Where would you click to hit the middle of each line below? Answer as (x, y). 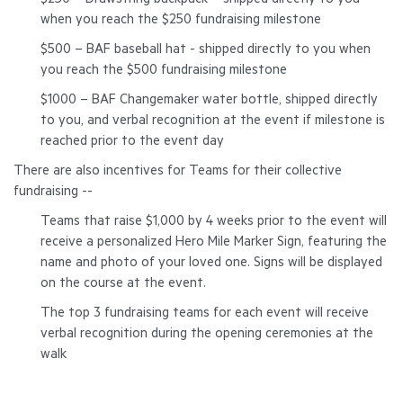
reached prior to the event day (132, 143)
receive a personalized (108, 243)
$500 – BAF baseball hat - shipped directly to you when (206, 51)
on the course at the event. (123, 285)
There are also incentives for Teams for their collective (178, 172)
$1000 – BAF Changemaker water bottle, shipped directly (209, 101)
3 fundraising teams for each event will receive (229, 314)
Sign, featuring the (330, 243)
